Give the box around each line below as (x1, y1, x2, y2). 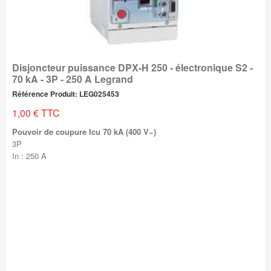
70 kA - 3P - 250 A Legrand (11, 72, 133, 86)
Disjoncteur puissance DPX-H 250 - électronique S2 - (11, 60, 253, 74)
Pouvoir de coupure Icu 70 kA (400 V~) (11, 126, 156, 137)
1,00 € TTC (11, 106, 60, 120)
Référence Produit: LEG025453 (11, 88, 119, 99)
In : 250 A (11, 150, 47, 162)
